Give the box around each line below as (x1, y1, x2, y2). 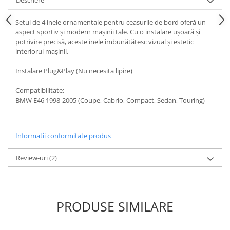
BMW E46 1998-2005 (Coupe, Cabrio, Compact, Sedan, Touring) (15, 95, 205, 105)
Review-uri (16, 152, 49, 162)
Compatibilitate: (15, 85, 64, 95)
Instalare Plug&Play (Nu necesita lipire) (15, 66, 132, 75)
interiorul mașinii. (15, 46, 68, 56)
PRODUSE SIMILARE (56, 197, 174, 215)
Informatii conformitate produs (15, 130, 111, 140)
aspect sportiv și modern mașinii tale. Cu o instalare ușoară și (15, 27, 200, 36)
